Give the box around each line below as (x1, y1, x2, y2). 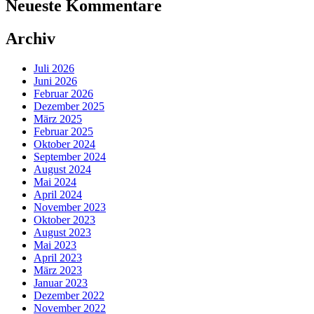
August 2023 (34, 226, 91, 238)
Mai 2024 (34, 175, 76, 188)
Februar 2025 (34, 125, 93, 137)
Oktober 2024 (34, 137, 95, 150)
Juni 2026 (34, 74, 77, 87)
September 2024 (34, 150, 106, 163)
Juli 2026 (34, 62, 74, 74)
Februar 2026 (34, 87, 93, 100)
